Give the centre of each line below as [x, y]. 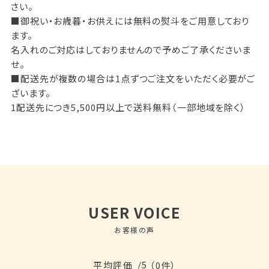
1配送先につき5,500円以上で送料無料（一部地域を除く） [128, 107]
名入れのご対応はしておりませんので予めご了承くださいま [131, 50]
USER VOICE [134, 213]
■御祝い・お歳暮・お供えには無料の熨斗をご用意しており [130, 21]
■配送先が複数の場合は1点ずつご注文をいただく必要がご [133, 79]
